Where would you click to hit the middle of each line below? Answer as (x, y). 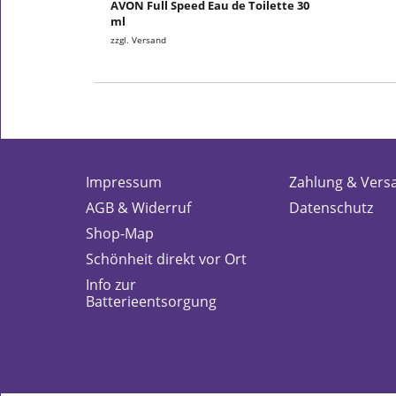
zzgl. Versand (138, 40)
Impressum (124, 183)
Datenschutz (331, 208)
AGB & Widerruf (138, 208)
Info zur (111, 285)
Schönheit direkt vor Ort (166, 259)
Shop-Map (120, 234)
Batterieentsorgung (151, 302)
